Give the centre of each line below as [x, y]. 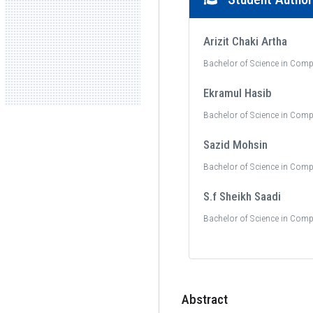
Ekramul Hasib [238, 93]
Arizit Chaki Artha [246, 41]
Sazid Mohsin [236, 145]
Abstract [205, 299]
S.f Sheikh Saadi [242, 196]
